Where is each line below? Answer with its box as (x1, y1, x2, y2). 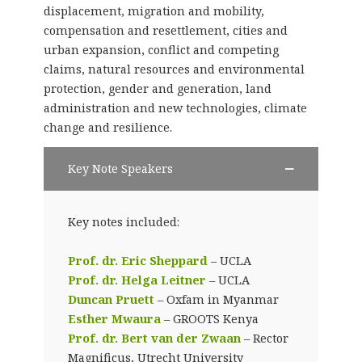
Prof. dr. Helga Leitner (67, 271, 206, 288)
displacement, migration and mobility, (43, 2, 264, 19)
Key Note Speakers (67, 160, 173, 176)
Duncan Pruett (67, 291, 154, 307)
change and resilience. (43, 119, 172, 135)
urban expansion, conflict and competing (43, 41, 279, 57)
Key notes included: (67, 213, 179, 229)
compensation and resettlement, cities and (43, 22, 288, 38)
